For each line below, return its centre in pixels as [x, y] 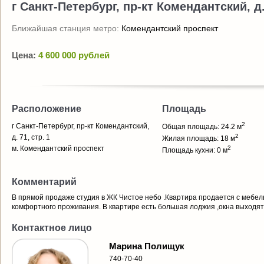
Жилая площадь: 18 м [199, 138]
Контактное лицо [52, 228]
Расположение [47, 109]
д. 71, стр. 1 [31, 137]
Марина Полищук [147, 246]
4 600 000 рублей [74, 55]
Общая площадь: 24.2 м [202, 127]
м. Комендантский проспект [58, 148]
